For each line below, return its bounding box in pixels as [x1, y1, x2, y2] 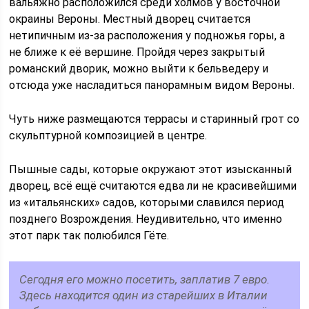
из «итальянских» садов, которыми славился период [9, 195, 285, 209]
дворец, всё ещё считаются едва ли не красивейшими [9, 179, 297, 192]
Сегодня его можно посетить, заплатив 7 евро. [19, 272, 270, 286]
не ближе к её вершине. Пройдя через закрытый [9, 45, 266, 59]
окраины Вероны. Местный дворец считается [9, 12, 251, 26]
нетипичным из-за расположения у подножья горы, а [9, 28, 286, 42]
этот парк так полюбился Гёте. [9, 228, 170, 242]
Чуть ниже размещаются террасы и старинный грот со [9, 112, 300, 126]
